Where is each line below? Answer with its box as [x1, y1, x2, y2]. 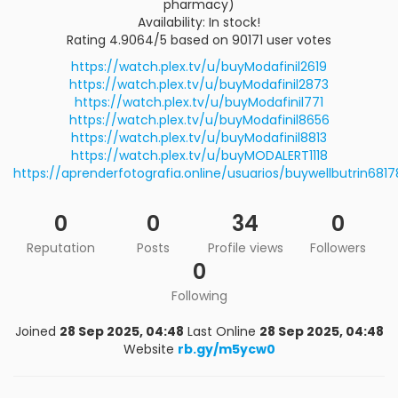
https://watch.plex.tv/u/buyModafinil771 [75, 93, 323, 111]
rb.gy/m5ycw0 [177, 340, 275, 358]
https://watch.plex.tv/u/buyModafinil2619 [71, 58, 327, 76]
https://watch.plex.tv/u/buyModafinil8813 [71, 129, 327, 147]
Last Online [187, 322, 256, 340]
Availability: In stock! [138, 13, 260, 31]
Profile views [207, 239, 283, 257]
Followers [309, 239, 366, 257]
